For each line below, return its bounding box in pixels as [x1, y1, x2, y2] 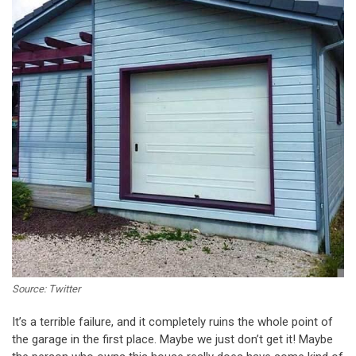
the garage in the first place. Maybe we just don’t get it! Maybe [12, 331, 333, 346]
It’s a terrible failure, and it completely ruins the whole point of [12, 314, 333, 329]
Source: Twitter [12, 282, 80, 295]
